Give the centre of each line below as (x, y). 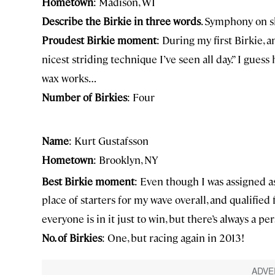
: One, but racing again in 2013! (173, 238)
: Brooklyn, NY (126, 159)
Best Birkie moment (88, 181)
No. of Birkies (72, 238)
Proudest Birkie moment (99, 40)
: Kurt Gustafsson (109, 140)
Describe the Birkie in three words (121, 21)
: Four (141, 97)
